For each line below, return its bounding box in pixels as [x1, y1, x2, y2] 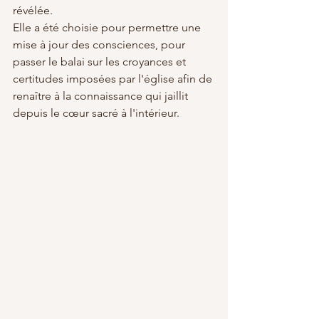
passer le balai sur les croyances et [13, 54, 189, 68]
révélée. [13, 3, 56, 17]
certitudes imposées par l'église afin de [13, 71, 215, 85]
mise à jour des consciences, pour [13, 37, 188, 51]
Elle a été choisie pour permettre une [13, 20, 204, 34]
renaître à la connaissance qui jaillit [13, 88, 191, 103]
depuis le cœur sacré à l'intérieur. [13, 105, 179, 120]
